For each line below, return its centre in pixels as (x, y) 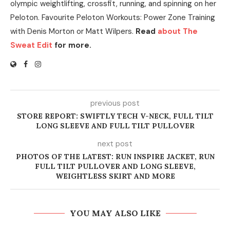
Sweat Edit (31, 45)
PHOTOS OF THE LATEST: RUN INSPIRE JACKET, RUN (115, 157)
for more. (72, 45)
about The (178, 31)
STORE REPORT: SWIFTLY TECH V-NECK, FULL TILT (115, 116)
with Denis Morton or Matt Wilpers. (73, 31)
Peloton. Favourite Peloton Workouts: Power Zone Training (113, 17)
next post (115, 144)
